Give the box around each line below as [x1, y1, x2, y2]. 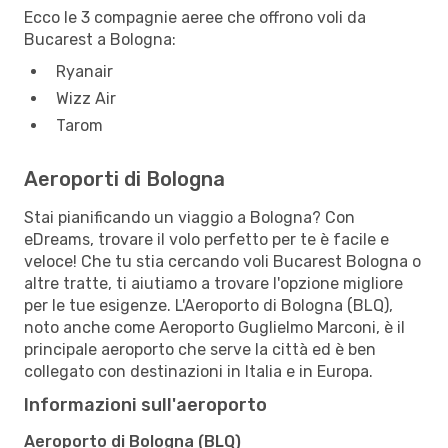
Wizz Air [56, 88, 116, 108]
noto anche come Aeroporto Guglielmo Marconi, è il [24, 317, 405, 337]
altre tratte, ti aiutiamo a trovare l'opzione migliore [24, 273, 403, 293]
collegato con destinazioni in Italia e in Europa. [24, 361, 373, 381]
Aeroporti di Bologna [24, 166, 225, 191]
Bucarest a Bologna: [24, 29, 176, 49]
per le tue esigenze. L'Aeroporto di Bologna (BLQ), [24, 295, 393, 315]
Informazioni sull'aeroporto [24, 393, 267, 416]
